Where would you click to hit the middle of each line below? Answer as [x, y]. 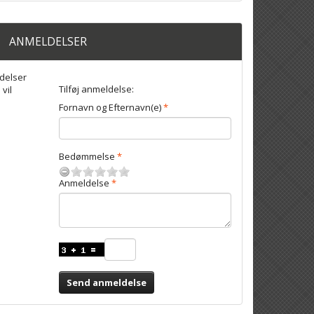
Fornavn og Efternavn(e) [110, 107]
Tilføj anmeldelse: [96, 89]
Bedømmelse [87, 156]
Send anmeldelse [106, 282]
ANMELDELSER [48, 41]
